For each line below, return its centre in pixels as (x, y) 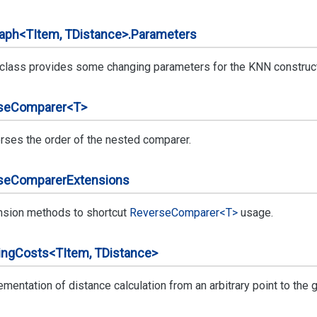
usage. (255, 213)
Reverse (150, 213)
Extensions (98, 180)
